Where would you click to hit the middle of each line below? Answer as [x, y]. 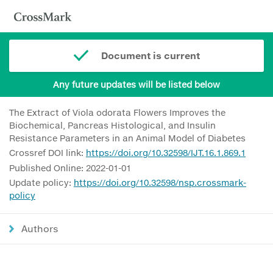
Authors [40, 229]
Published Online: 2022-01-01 [70, 168]
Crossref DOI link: [48, 153]
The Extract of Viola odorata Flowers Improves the [117, 112]
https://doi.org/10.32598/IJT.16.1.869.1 [166, 153]
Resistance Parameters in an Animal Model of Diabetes [127, 138]
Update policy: [41, 183]
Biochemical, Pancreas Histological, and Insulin [112, 125]
